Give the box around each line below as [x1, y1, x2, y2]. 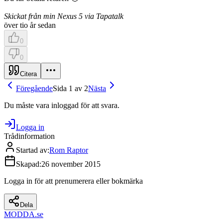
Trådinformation [4, 131, 55, 140]
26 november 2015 [41, 159, 101, 168]
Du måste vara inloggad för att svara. [4, 101, 119, 110]
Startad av [16, 145, 47, 154]
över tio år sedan [4, 20, 56, 29]
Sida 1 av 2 [53, 84, 88, 93]
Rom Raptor [49, 145, 88, 154]
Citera [20, 70, 37, 78]
